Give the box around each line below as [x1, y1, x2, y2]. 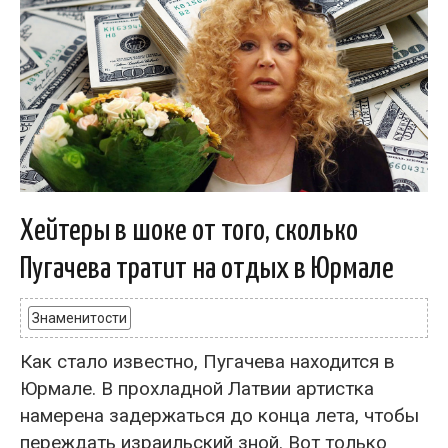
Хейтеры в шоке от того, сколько [20, 216, 358, 246]
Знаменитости [32, 310, 127, 326]
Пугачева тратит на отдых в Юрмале [20, 254, 394, 284]
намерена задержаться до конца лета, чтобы [20, 404, 419, 427]
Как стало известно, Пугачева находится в [20, 350, 395, 373]
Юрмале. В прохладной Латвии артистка [20, 377, 374, 400]
